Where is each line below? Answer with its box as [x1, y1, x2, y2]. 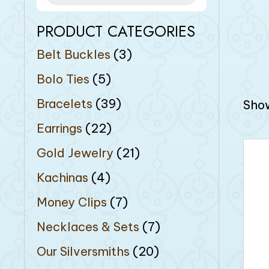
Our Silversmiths [37, 243, 130, 259]
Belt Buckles [37, 46, 110, 62]
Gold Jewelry [37, 145, 113, 160]
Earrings [37, 120, 82, 136]
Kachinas [37, 169, 88, 185]
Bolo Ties [37, 71, 89, 86]
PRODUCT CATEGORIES [37, 20, 195, 42]
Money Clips [37, 194, 107, 210]
